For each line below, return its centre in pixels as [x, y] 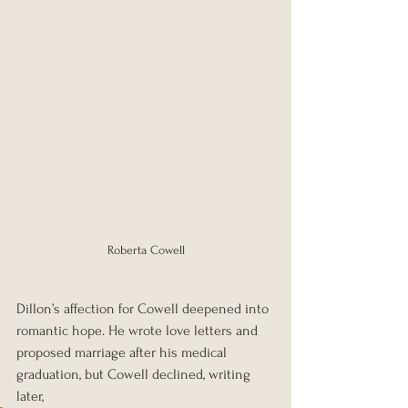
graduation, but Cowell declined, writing [135, 374]
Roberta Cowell [146, 250]
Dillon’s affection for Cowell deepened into [144, 308]
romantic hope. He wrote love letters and [139, 330]
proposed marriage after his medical [123, 352]
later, [32, 396]
